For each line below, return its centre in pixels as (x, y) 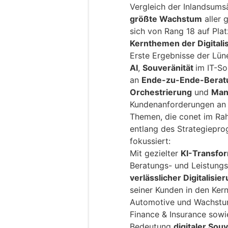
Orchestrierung (161, 92)
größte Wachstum (166, 19)
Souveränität (169, 68)
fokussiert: (150, 141)
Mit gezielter (155, 153)
